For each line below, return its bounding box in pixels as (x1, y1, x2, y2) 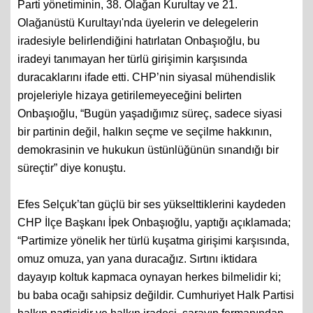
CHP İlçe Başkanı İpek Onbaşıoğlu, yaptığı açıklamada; (17, 233, 291, 245)
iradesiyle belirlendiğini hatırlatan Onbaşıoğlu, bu (17, 52, 260, 64)
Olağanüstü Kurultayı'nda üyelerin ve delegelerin (17, 34, 259, 45)
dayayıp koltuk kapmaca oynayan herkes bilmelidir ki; (17, 288, 281, 300)
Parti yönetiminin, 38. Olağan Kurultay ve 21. (17, 15, 238, 27)
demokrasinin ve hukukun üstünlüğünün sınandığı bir (17, 161, 279, 173)
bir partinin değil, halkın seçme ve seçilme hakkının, (17, 143, 272, 154)
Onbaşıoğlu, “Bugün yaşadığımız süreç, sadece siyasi (17, 124, 282, 136)
